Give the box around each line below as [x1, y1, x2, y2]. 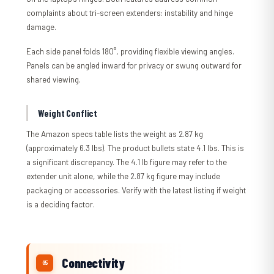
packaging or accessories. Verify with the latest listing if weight [26, 185, 246, 196]
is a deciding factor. [26, 199, 95, 210]
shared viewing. [26, 75, 81, 85]
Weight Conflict [38, 108, 98, 119]
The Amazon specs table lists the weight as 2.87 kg [26, 129, 204, 139]
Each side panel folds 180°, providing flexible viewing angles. [26, 46, 235, 57]
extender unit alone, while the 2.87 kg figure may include [26, 171, 221, 182]
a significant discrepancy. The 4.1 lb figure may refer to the [26, 157, 228, 168]
